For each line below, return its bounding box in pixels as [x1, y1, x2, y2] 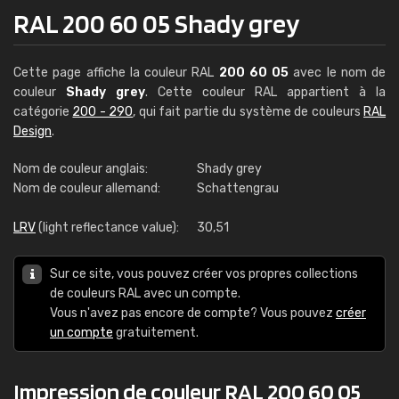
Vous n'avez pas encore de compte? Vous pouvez [50, 305, 336, 321]
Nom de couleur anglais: [13, 161, 148, 176]
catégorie [13, 104, 73, 119]
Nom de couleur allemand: [13, 181, 160, 196]
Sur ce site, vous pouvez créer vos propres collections [50, 266, 358, 281]
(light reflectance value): [36, 220, 179, 235]
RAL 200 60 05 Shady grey [13, 7, 299, 39]
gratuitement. [113, 325, 199, 340]
